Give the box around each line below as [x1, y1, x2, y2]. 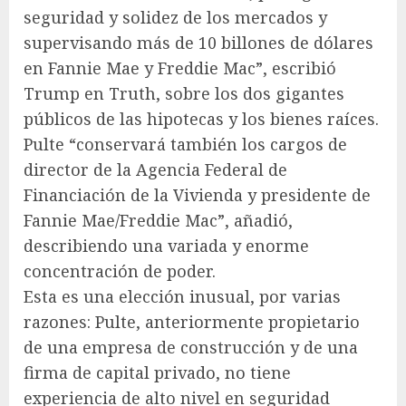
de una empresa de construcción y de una [24, 335, 358, 358]
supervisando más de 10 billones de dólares [24, 31, 373, 53]
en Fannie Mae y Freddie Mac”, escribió [24, 56, 336, 79]
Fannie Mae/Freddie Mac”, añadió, [24, 208, 293, 231]
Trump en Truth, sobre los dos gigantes [24, 82, 344, 104]
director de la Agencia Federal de [24, 158, 287, 180]
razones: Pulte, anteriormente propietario [24, 310, 360, 333]
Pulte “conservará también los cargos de [24, 132, 347, 155]
